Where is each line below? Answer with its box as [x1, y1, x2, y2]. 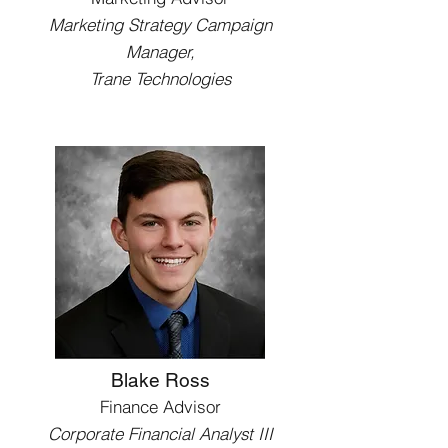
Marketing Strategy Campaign [48, 14, 272, 35]
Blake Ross [110, 369, 210, 391]
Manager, [125, 41, 195, 62]
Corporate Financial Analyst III [47, 423, 273, 444]
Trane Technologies [89, 68, 231, 89]
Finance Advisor [99, 396, 221, 417]
